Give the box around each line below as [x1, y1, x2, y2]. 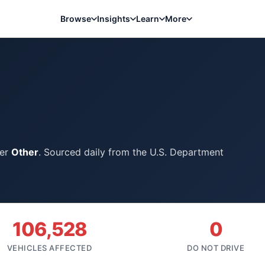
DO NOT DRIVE [187, 243, 244, 253]
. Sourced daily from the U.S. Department [38, 146, 224, 158]
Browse [60, 14, 91, 24]
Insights [96, 14, 130, 24]
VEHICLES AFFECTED [7, 243, 92, 253]
